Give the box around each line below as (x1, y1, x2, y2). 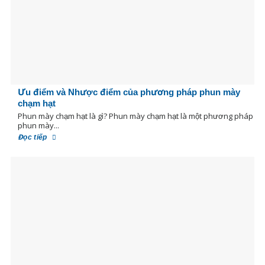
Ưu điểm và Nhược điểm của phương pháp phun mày (17, 86, 240, 97)
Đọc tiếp (17, 132, 50, 141)
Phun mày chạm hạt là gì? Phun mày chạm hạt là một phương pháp (17, 110, 253, 121)
